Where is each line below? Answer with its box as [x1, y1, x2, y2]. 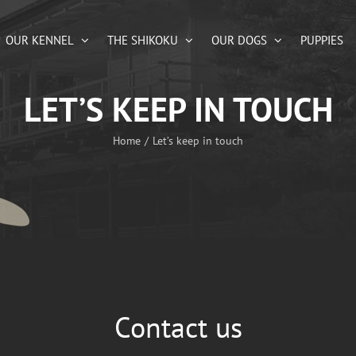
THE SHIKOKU [107, 32, 178, 48]
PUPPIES [300, 32, 343, 48]
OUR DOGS [211, 32, 267, 48]
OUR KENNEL [6, 32, 74, 48]
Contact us [114, 308, 242, 346]
